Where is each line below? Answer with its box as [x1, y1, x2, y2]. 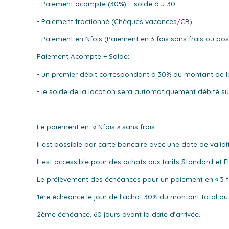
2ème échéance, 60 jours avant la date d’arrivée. [36, 210, 200, 219]
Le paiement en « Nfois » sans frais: [36, 122, 156, 131]
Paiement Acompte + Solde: [36, 52, 129, 61]
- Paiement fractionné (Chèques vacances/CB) [36, 17, 192, 26]
